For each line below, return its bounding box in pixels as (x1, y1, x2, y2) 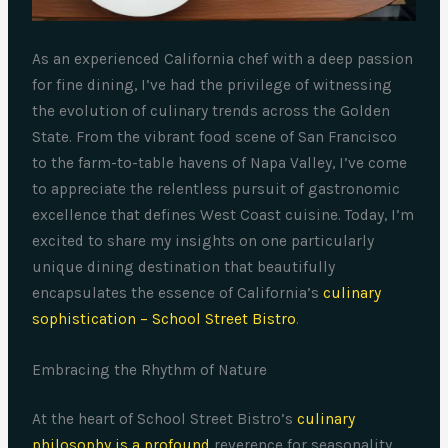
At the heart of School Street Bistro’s (32, 410, 298, 429)
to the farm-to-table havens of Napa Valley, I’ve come (32, 154, 408, 173)
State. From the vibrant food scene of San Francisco (32, 128, 398, 147)
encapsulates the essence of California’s (32, 284, 324, 303)
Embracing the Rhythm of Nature (32, 360, 268, 379)
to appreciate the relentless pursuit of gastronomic (32, 180, 401, 199)
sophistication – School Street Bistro (32, 310, 297, 329)
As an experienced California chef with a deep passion (32, 50, 414, 69)
